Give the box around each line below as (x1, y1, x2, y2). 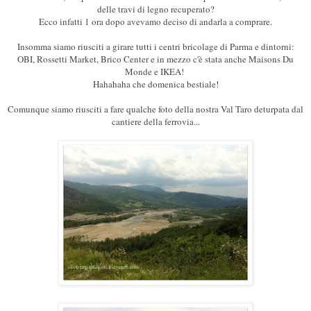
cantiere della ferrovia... (111, 115, 200, 128)
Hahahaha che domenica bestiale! (92, 78, 219, 91)
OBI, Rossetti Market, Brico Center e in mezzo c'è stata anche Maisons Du (17, 53, 294, 66)
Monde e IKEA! (124, 65, 187, 78)
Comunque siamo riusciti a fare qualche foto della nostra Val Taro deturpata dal (8, 103, 303, 116)
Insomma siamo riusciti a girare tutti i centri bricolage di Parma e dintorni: (17, 40, 294, 53)
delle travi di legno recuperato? (96, 3, 215, 16)
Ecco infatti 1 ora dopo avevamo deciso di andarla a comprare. (39, 15, 272, 28)
